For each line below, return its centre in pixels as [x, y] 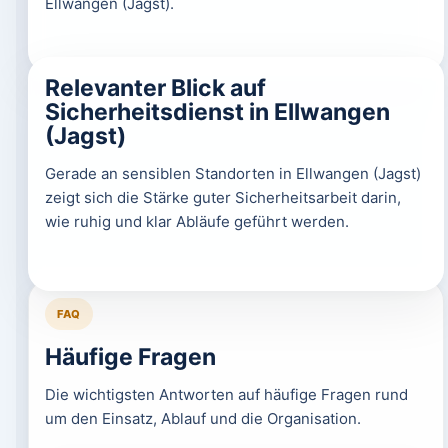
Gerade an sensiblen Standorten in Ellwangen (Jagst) [232, 173]
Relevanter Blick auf [155, 88]
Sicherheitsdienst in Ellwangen [217, 112]
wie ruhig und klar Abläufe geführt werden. [196, 221]
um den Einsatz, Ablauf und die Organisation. [202, 418]
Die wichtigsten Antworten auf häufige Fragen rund [226, 394]
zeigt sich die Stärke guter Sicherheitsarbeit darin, [222, 197]
